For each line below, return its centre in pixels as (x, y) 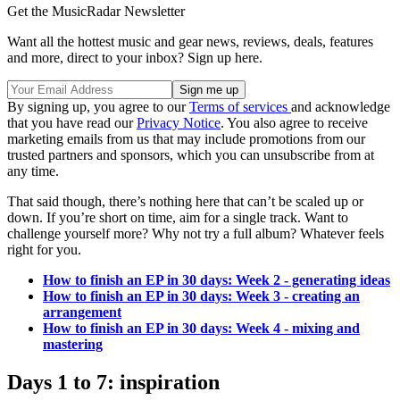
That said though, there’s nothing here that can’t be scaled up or (185, 201)
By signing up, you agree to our (98, 106)
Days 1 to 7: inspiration (113, 382)
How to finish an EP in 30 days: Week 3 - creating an (201, 296)
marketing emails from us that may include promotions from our (186, 138)
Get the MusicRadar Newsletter (96, 11)
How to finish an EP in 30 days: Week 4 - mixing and (201, 328)
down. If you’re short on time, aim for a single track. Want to (178, 217)
